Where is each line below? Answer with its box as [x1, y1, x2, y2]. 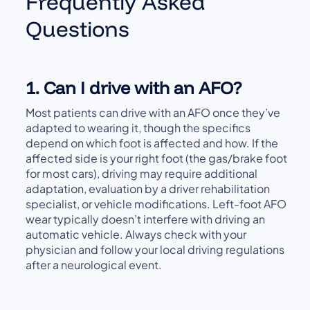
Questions [26, 15, 130, 43]
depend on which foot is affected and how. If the [26, 136, 279, 151]
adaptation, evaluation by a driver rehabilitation [26, 181, 271, 197]
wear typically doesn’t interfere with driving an [26, 212, 266, 227]
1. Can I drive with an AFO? [26, 77, 242, 99]
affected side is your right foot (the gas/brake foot [26, 151, 288, 166]
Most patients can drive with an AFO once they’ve [26, 105, 281, 120]
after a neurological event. [26, 257, 163, 273]
